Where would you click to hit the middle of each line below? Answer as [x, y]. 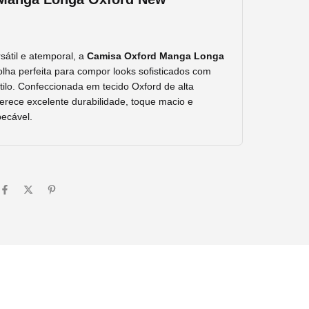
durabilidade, [101, 101]
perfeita [37, 71]
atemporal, [54, 56]
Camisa [106, 56]
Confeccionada [52, 86]
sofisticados [166, 71]
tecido [117, 86]
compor [95, 71]
